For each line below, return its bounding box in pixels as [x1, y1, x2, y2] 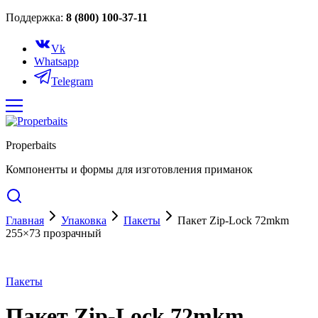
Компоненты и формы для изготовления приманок [6, 163, 253, 175]
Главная [6, 214, 44, 226]
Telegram [51, 75, 93, 87]
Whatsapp [34, 55, 79, 67]
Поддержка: [6, 11, 66, 23]
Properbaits [6, 139, 56, 151]
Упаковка [61, 214, 106, 226]
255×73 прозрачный [6, 227, 102, 239]
